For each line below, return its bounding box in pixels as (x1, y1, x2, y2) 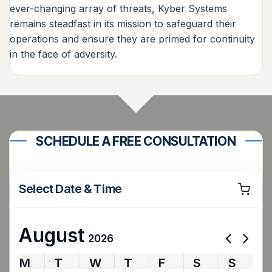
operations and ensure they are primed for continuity (10, 33, 255, 46)
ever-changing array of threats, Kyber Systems (10, 2, 227, 15)
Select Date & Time (19, 181, 122, 196)
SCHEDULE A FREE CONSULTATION (36, 133, 236, 149)
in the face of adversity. (10, 48, 117, 61)
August (18, 223, 85, 247)
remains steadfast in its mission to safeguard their (10, 18, 236, 30)
